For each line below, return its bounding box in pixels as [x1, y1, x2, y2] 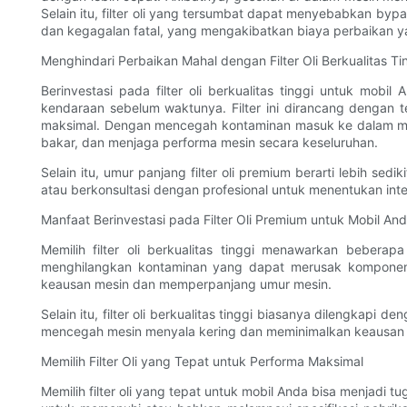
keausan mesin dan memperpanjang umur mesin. [41, 276, 332, 293]
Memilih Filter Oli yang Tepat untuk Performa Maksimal [41, 353, 363, 370]
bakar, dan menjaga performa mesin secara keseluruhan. [41, 134, 378, 151]
